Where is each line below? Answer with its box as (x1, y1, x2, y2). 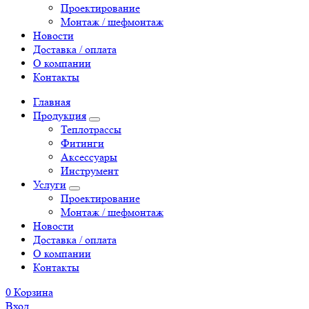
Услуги (33, 177, 66, 191)
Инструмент (61, 163, 119, 177)
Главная (33, 94, 70, 108)
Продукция (33, 108, 86, 122)
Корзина (14, 285, 53, 299)
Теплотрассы (61, 122, 121, 136)
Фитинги (61, 136, 104, 150)
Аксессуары (61, 150, 117, 163)
